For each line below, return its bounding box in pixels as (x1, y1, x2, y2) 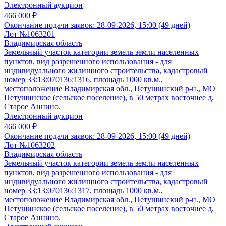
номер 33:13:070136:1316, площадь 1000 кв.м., (4, 75, 163, 84)
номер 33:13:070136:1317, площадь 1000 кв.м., (4, 186, 163, 195)
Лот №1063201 (4, 30, 55, 39)
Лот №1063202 (4, 141, 55, 150)
